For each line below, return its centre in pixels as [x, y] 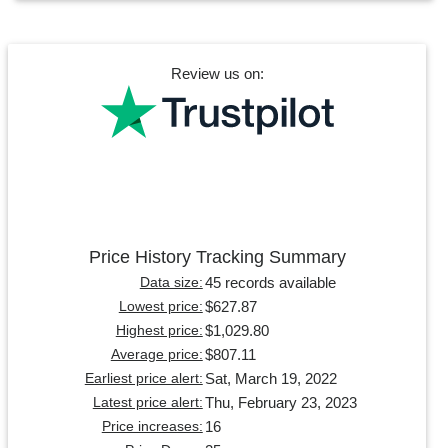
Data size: [171, 282]
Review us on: [217, 73]
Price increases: [152, 426]
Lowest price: [160, 306]
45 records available [270, 282]
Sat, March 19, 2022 [270, 378]
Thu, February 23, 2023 [280, 402]
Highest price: [159, 330]
